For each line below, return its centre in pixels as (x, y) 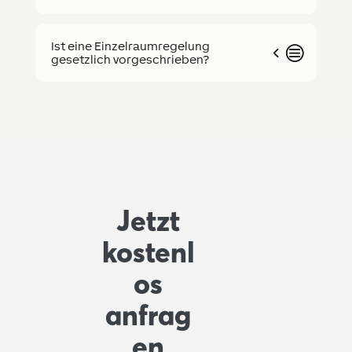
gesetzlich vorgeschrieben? (130, 60)
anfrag (148, 315)
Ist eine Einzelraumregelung (130, 46)
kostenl (148, 253)
